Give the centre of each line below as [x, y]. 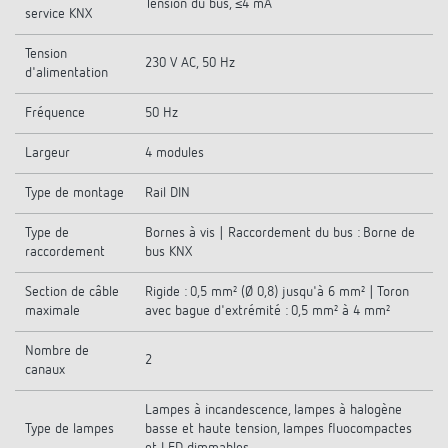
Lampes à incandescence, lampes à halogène [273, 410]
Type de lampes [69, 429]
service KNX [58, 14]
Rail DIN [167, 193]
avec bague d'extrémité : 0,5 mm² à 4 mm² [267, 311]
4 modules [174, 153]
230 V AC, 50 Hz [190, 63]
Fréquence [55, 113]
